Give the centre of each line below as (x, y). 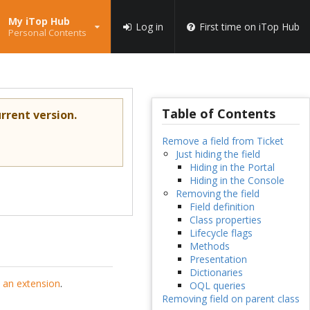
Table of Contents (218, 114)
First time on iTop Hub (249, 26)
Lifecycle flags (221, 233)
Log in (149, 26)
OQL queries (217, 286)
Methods (209, 246)
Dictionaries (216, 273)
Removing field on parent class (230, 299)
